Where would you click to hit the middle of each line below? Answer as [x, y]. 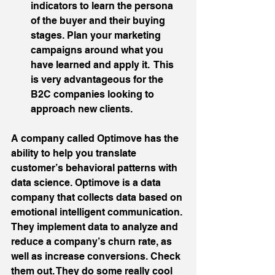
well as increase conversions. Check [97, 256]
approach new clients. [83, 109]
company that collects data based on [98, 197]
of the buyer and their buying [99, 20]
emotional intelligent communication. [98, 212]
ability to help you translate [75, 153]
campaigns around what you [98, 50]
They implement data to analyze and [96, 227]
